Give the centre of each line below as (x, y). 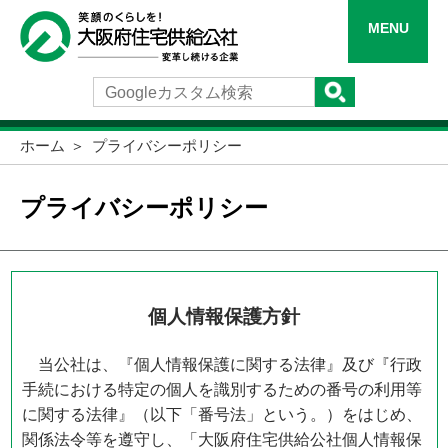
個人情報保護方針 (224, 316)
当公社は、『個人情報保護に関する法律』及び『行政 (222, 364)
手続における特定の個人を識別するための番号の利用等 (222, 389)
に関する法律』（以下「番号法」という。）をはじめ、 (222, 414)
